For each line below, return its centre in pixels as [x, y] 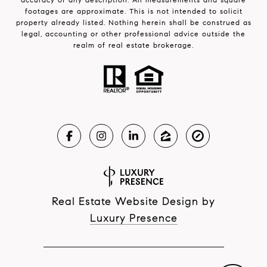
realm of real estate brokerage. [133, 45]
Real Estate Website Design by [133, 201]
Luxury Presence [133, 218]
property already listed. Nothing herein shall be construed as [133, 22]
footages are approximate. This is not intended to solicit [133, 11]
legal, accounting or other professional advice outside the [133, 33]
